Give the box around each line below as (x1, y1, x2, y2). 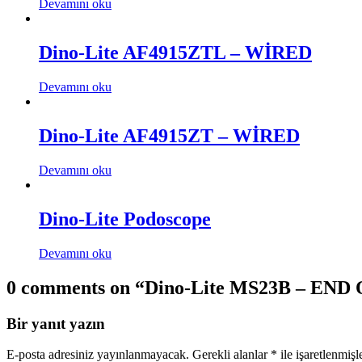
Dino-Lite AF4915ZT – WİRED (39, 125, 300, 146)
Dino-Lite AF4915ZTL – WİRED (39, 42, 312, 64)
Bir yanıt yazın (6, 314, 105, 332)
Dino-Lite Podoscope (39, 208, 211, 229)
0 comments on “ (6, 276, 145, 298)
